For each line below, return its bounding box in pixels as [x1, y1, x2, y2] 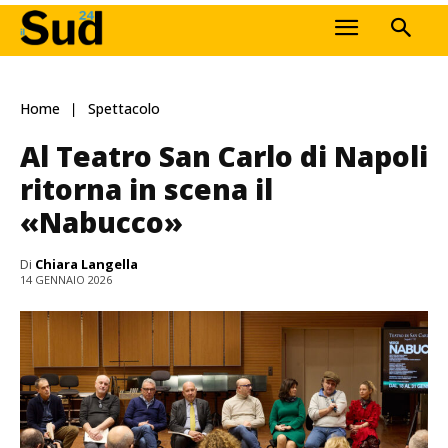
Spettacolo [88, 99, 160, 119]
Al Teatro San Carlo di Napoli [20, 136, 428, 175]
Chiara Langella [35, 254, 138, 273]
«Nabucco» [20, 202, 183, 241]
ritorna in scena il [20, 169, 273, 208]
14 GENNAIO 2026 [20, 272, 112, 288]
